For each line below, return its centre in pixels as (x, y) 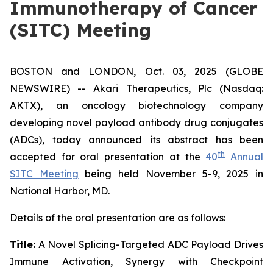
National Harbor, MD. (60, 191)
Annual (244, 157)
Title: (23, 244)
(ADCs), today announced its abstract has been (136, 140)
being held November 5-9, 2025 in (171, 174)
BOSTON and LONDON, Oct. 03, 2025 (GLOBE (136, 71)
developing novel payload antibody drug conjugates (136, 122)
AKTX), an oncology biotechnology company (136, 105)
